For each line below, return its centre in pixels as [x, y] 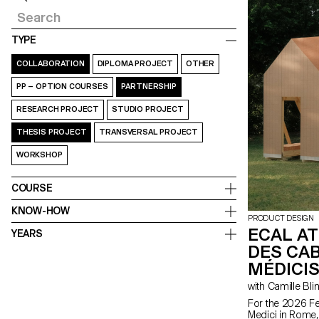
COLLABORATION [51, 63]
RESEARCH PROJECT [58, 109]
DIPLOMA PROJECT [135, 63]
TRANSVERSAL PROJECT [149, 132]
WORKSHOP [40, 155]
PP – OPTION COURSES [62, 86]
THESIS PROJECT [52, 132]
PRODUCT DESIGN [281, 218]
